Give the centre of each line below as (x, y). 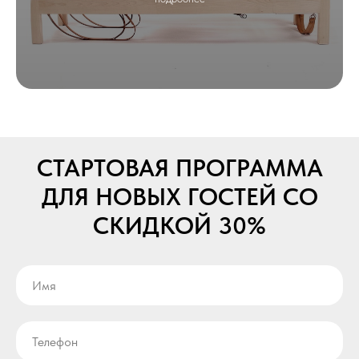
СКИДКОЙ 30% (179, 225)
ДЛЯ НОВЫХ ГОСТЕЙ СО (179, 196)
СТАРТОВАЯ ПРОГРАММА (179, 167)
